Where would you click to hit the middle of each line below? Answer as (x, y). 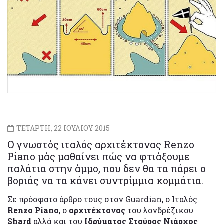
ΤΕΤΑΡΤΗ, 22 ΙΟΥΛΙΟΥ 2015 (62, 128)
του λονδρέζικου (160, 210)
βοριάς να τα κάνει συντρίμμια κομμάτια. (105, 180)
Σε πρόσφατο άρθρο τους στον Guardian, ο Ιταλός (102, 199)
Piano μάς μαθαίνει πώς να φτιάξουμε (99, 156)
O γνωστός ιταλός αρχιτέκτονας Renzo (101, 144)
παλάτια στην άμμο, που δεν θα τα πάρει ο (107, 168)
